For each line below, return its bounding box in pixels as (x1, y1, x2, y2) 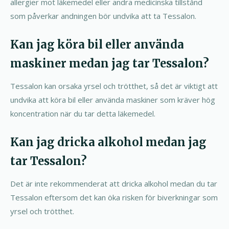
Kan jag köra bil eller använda (10, 37, 184, 52)
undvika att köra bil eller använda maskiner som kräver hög (10, 95, 215, 105)
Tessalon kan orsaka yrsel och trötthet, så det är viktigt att (10, 81, 218, 91)
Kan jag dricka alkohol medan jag (10, 135, 207, 149)
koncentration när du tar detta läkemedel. (10, 108, 155, 119)
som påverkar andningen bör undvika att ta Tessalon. (10, 11, 196, 21)
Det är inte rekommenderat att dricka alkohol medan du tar (10, 178, 217, 189)
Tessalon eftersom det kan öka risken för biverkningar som (10, 192, 218, 202)
